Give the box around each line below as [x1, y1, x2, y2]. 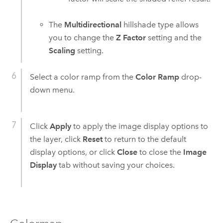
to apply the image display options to [71, 121, 208, 131]
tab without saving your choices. [56, 160, 175, 170]
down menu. [29, 85, 75, 95]
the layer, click [29, 134, 83, 144]
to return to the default [102, 134, 186, 144]
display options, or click [29, 147, 117, 157]
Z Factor [116, 33, 146, 43]
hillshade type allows [121, 20, 199, 30]
